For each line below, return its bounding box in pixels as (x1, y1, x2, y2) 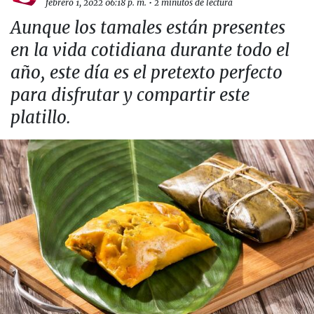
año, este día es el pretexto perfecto (11, 62, 282, 83)
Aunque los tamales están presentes (11, 17, 285, 39)
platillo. (11, 107, 71, 128)
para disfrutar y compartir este (11, 84, 250, 106)
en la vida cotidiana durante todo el (11, 39, 289, 61)
